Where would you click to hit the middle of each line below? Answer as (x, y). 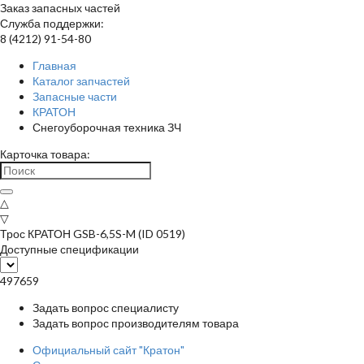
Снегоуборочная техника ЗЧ (107, 127)
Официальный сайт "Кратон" (108, 350)
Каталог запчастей (81, 81)
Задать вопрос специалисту (106, 308)
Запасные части (75, 96)
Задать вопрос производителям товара (136, 323)
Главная (54, 65)
